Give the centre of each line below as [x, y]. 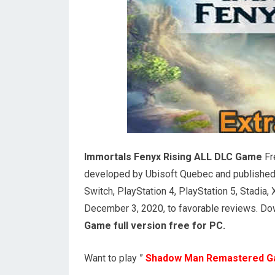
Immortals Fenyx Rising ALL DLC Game [173, 157]
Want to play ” [115, 258]
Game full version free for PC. [155, 226]
